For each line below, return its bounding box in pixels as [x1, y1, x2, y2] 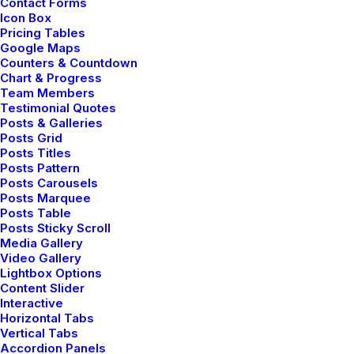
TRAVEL [268, 265, 301, 277]
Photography [28, 184, 129, 205]
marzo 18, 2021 [28, 144, 103, 157]
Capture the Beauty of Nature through [28, 165, 314, 186]
